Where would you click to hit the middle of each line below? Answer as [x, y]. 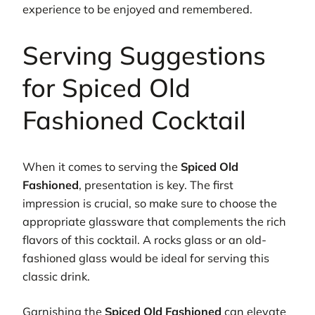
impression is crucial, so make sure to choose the [150, 203]
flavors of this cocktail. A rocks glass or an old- [144, 239]
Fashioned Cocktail [134, 120]
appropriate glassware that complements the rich [154, 221]
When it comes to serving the [102, 166]
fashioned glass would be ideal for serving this [146, 258]
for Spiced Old [107, 87]
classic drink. [56, 276]
